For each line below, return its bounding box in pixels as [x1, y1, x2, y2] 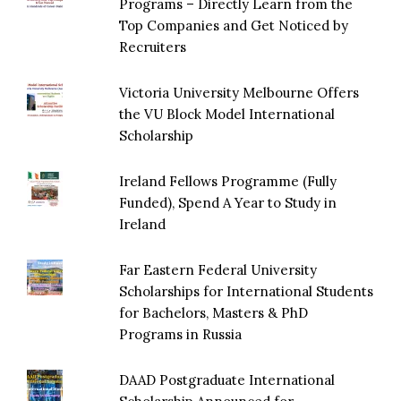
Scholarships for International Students [119, 282, 374, 300]
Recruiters [119, 38, 187, 55]
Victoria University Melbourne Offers [119, 83, 360, 101]
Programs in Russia [119, 325, 243, 343]
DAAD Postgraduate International [119, 371, 336, 388]
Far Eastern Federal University [119, 260, 318, 278]
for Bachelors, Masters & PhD [119, 303, 309, 321]
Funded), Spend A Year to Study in [119, 193, 337, 211]
